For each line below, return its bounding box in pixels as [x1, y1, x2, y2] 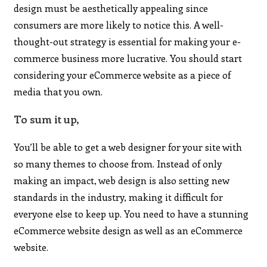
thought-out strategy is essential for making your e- [14, 35, 241, 48]
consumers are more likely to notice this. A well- [14, 18, 224, 31]
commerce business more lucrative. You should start [14, 51, 243, 64]
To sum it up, [14, 111, 80, 126]
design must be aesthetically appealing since [14, 1, 209, 14]
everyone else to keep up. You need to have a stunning [14, 207, 249, 220]
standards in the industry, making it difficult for [14, 190, 223, 203]
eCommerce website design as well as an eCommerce [14, 223, 243, 237]
